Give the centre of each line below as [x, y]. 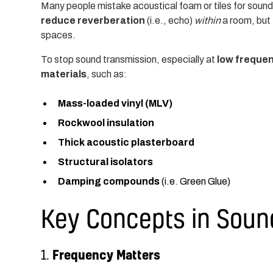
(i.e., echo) [170, 20]
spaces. [58, 35]
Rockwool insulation [106, 122]
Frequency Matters [107, 254]
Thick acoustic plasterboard [126, 142]
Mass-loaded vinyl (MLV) [115, 103]
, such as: [107, 74]
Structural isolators [106, 161]
